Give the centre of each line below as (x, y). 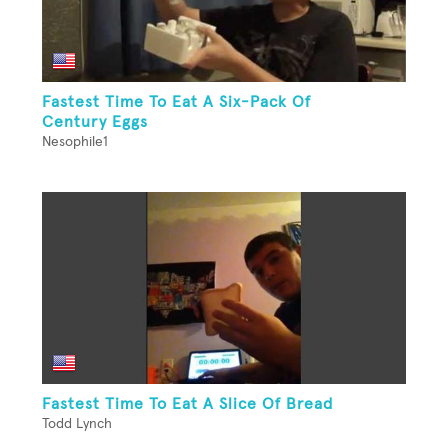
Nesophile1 (75, 142)
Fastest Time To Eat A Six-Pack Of (176, 102)
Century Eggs (95, 122)
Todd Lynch (77, 424)
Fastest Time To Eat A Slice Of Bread (187, 404)
